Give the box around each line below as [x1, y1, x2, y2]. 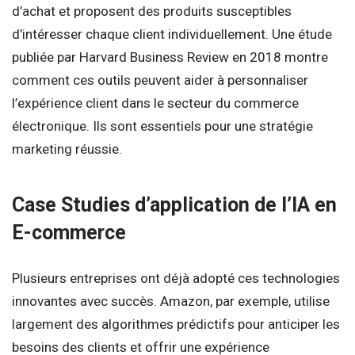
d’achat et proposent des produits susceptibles [12, 3, 292, 20]
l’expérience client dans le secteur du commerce [12, 95, 299, 112]
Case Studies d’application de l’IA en [12, 193, 337, 216]
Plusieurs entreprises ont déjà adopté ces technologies [12, 269, 340, 286]
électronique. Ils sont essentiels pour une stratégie [12, 118, 313, 135]
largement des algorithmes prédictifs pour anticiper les [12, 315, 340, 332]
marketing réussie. [12, 141, 122, 158]
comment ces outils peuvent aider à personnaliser [12, 72, 308, 89]
